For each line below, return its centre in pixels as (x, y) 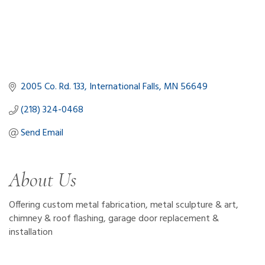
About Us (43, 180)
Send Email (42, 133)
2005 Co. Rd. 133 (53, 87)
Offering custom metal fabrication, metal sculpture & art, (124, 205)
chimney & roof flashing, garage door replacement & (114, 219)
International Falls (124, 87)
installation (31, 232)
